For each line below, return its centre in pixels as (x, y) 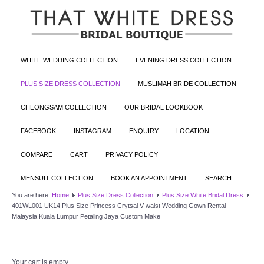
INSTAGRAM (93, 131)
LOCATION (193, 131)
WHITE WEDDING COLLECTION (69, 60)
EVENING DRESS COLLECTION (184, 60)
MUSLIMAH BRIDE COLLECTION (187, 83)
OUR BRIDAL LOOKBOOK (164, 107)
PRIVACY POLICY (132, 154)
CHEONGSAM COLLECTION (64, 107)
